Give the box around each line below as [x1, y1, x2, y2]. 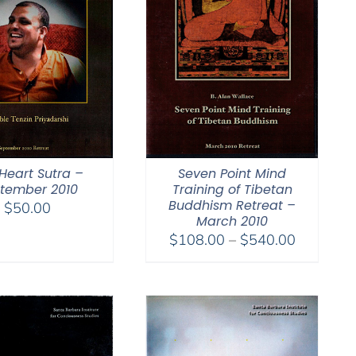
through [294, 289, 345, 308]
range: [294, 250, 336, 269]
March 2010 [196, 212, 268, 231]
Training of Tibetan [172, 180, 292, 199]
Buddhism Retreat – [168, 196, 296, 215]
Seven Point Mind [178, 164, 286, 184]
